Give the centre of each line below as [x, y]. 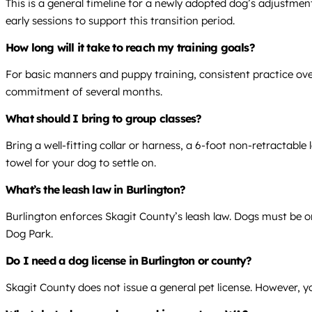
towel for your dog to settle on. [81, 163]
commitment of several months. [84, 92]
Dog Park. [29, 234]
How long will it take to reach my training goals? [130, 48]
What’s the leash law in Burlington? [95, 190]
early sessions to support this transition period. [120, 21]
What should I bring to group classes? [104, 119]
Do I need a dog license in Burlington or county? [129, 261]
